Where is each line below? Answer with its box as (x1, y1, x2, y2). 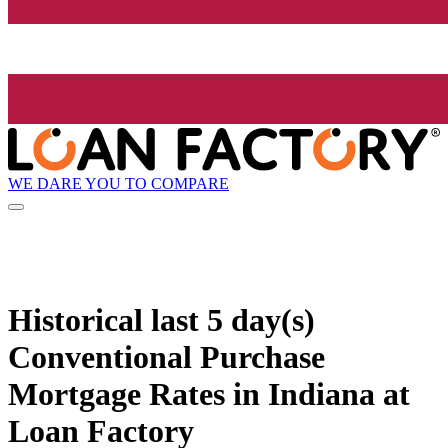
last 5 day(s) (151, 301, 315, 338)
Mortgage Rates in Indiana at (8, 375, 410, 412)
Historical (8, 301, 151, 338)
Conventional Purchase (8, 338, 325, 375)
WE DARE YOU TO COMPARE (8, 174, 229, 192)
